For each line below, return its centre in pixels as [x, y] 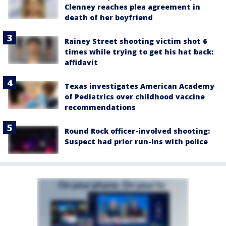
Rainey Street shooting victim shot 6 [136, 41]
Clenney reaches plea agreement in [132, 7]
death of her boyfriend [109, 17]
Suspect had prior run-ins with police [136, 141]
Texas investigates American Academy [139, 86]
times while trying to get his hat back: [139, 51]
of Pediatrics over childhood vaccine [135, 96]
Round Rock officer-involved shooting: [137, 131]
